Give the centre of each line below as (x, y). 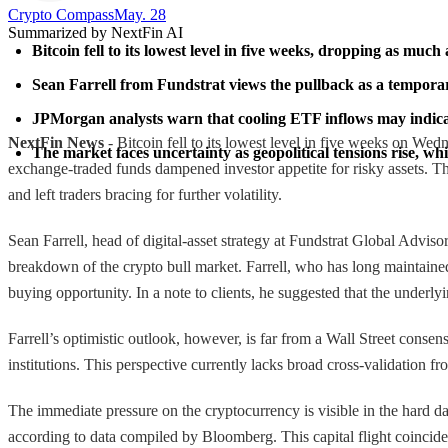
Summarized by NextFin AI (95, 32)
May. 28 (140, 14)
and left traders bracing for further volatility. (145, 194)
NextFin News (56, 142)
